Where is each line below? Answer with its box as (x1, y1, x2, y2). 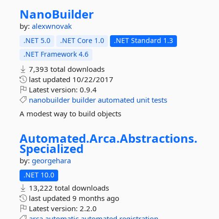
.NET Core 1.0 (60, 36, 104, 45)
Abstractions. (120, 130, 197, 146)
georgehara (32, 155, 71, 165)
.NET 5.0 (23, 36, 50, 45)
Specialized (20, 140, 84, 156)
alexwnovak (32, 21, 72, 31)
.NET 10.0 (23, 170, 54, 179)
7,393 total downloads (27, 64, 105, 74)
